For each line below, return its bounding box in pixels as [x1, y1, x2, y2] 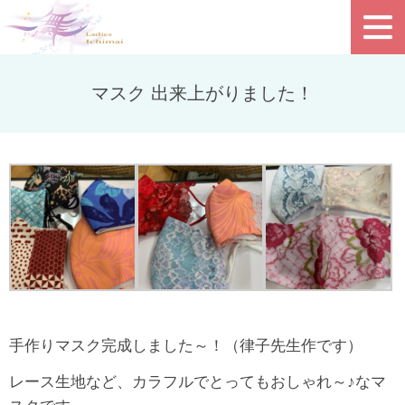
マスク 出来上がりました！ [91, 83, 314, 104]
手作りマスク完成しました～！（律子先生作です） [9, 336, 363, 354]
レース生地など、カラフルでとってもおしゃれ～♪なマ [9, 373, 386, 391]
